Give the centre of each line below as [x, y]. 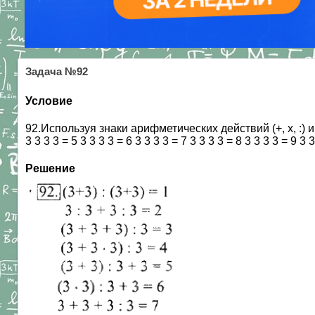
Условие [49, 101]
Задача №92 [57, 71]
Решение [50, 169]
